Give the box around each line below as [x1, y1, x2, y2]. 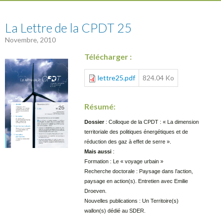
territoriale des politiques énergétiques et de [84, 129, 188, 135]
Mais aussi [84, 148, 113, 154]
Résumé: [84, 102, 117, 111]
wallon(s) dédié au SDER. [84, 208, 146, 214]
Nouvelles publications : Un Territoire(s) [84, 198, 179, 204]
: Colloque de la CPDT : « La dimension [104, 119, 199, 125]
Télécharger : [84, 52, 132, 61]
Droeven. [84, 188, 107, 194]
